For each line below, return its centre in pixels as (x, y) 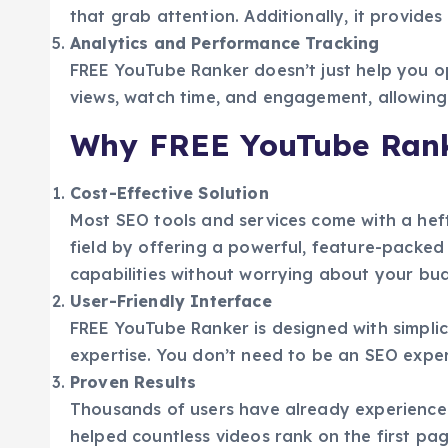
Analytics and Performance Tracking (225, 43)
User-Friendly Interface (171, 301)
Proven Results (133, 382)
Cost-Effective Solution (169, 193)
